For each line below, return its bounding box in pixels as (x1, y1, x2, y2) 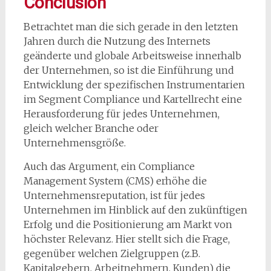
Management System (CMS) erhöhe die (23, 174, 207, 187)
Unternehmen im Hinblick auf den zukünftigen (23, 203, 247, 216)
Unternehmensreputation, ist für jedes (23, 189, 205, 201)
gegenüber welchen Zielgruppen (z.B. (23, 247, 200, 260)
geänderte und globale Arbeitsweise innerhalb (23, 49, 241, 62)
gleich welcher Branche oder (23, 122, 158, 134)
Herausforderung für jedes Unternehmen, (23, 107, 220, 120)
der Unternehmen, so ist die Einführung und (23, 64, 234, 76)
